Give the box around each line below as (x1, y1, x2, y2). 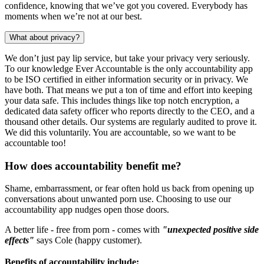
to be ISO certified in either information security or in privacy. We (5, 74, 248, 84)
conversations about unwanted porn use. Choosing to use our (5, 194, 231, 204)
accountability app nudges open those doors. (5, 204, 169, 215)
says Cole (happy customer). (34, 235, 142, 246)
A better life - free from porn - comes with (5, 225, 162, 235)
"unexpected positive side (162, 225, 259, 235)
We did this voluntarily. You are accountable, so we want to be (5, 127, 236, 137)
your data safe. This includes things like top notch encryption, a (5, 95, 239, 105)
